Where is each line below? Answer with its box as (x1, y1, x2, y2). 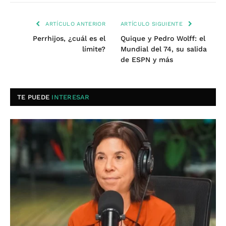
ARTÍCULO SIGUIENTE (121, 21, 185, 28)
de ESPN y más (121, 55, 173, 64)
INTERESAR (51, 93, 90, 101)
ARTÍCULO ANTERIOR (43, 21, 105, 28)
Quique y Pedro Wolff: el (121, 34, 205, 43)
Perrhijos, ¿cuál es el (33, 34, 105, 43)
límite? (82, 45, 105, 53)
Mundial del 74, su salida (121, 45, 207, 53)
